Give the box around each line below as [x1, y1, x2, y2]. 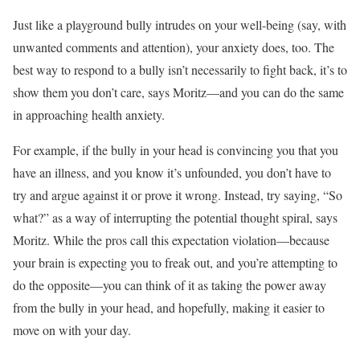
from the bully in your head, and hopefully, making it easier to [13, 299, 325, 317]
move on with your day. [13, 321, 131, 339]
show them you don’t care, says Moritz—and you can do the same [13, 84, 344, 101]
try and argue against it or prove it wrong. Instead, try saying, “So [13, 186, 342, 204]
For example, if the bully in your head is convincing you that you [13, 141, 338, 159]
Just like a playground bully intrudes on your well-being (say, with [13, 16, 346, 34]
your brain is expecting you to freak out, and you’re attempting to [13, 254, 337, 272]
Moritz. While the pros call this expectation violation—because [13, 231, 329, 249]
